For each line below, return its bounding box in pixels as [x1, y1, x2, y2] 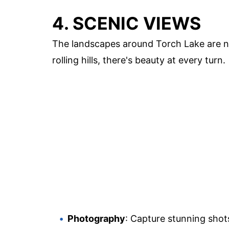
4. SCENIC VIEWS [52, 13, 201, 34]
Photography [67, 213, 125, 224]
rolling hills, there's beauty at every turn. [52, 55, 225, 66]
